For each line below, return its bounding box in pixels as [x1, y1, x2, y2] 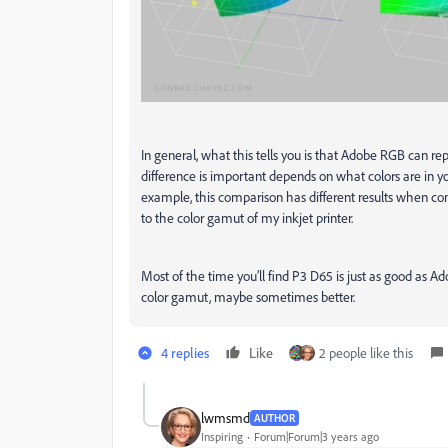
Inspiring [201, 429, 243, 445]
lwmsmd [201, 409, 250, 427]
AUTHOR [254, 410, 295, 425]
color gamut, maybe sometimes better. [141, 287, 355, 305]
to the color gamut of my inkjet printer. [141, 208, 353, 226]
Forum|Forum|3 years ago [254, 429, 379, 445]
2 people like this [319, 343, 413, 361]
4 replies [161, 343, 209, 361]
